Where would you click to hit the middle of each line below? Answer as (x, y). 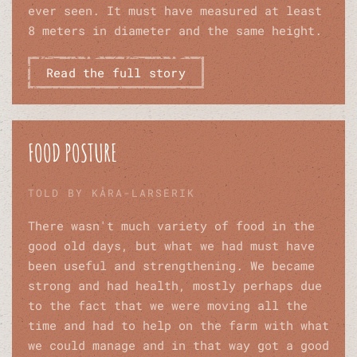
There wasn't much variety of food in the (171, 226)
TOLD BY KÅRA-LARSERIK (112, 193)
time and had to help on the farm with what (178, 326)
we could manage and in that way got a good (178, 345)
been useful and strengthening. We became (171, 266)
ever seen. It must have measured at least (175, 11)
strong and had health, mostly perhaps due (175, 286)
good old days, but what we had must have (171, 246)
